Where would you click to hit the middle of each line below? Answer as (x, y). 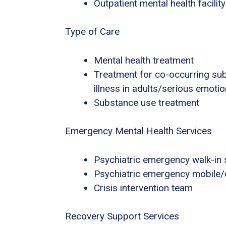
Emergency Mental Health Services (138, 131)
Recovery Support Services (122, 216)
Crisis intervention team (143, 188)
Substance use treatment (147, 102)
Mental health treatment (144, 60)
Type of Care (92, 32)
